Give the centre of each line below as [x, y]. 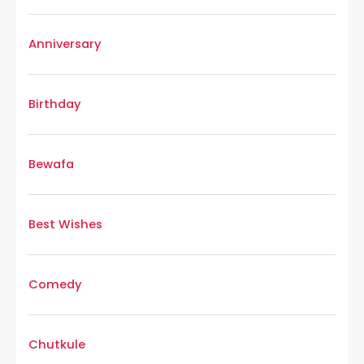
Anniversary [65, 44]
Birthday [55, 104]
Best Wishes [65, 225]
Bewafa [51, 165]
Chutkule [57, 345]
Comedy [55, 285]
